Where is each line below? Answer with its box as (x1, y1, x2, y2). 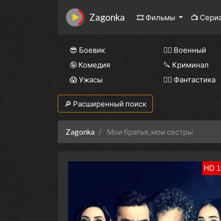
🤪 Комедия (70, 60, 110, 70)
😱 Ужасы (70, 75, 103, 84)
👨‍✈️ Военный (163, 45, 206, 55)
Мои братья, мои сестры (107, 127, 193, 137)
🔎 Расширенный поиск (64, 99, 147, 109)
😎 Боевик (70, 45, 105, 55)
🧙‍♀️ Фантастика (163, 75, 216, 84)
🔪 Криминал (163, 60, 209, 70)
